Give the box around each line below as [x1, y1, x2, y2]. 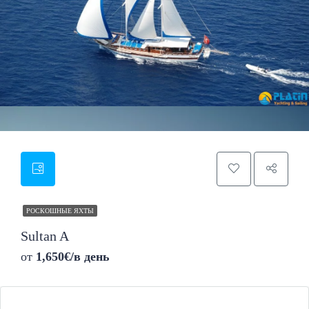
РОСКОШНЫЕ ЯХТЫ [26, 207, 94, 215]
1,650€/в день [36, 250, 110, 263]
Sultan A [21, 228, 69, 243]
